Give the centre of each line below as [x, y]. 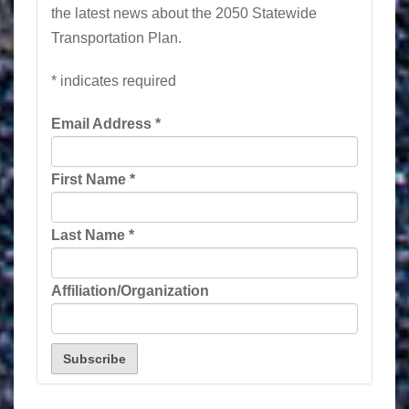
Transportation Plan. [116, 37]
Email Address [103, 123]
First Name [90, 179]
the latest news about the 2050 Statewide [184, 13]
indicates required [116, 80]
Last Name [90, 235]
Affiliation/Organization [130, 290]
